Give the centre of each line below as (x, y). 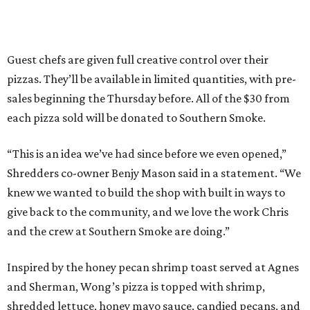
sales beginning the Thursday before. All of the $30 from (148, 99)
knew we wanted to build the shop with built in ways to (146, 193)
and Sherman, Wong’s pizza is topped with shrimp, (136, 287)
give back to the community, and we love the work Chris (148, 212)
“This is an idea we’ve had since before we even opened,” (147, 154)
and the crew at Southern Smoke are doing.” (118, 231)
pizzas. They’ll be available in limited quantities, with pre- (152, 79)
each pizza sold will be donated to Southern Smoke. (136, 118)
